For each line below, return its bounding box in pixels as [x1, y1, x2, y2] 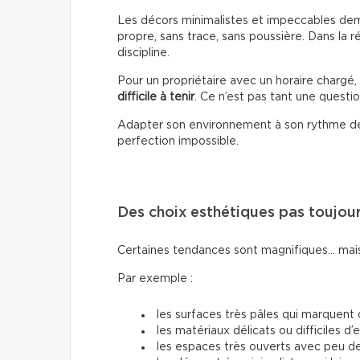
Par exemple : [117, 273, 193, 285]
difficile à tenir [117, 92, 194, 104]
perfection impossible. [117, 136, 239, 148]
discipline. [117, 47, 170, 59]
